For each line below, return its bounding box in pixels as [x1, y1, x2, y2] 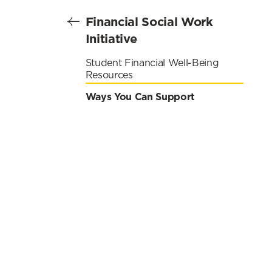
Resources [85, 70, 133, 80]
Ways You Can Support [85, 90, 195, 103]
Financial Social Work [85, 14, 213, 29]
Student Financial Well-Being [85, 58, 219, 68]
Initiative [85, 31, 137, 46]
